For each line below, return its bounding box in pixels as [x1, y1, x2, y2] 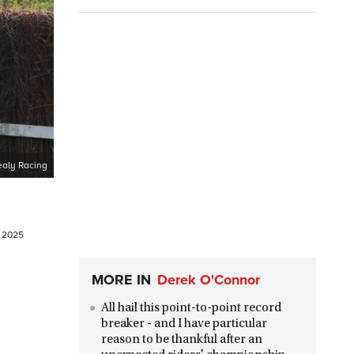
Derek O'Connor [157, 269, 260, 290]
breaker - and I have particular [101, 318, 267, 330]
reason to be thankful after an [101, 333, 262, 346]
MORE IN [92, 269, 151, 290]
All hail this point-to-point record [101, 302, 281, 314]
